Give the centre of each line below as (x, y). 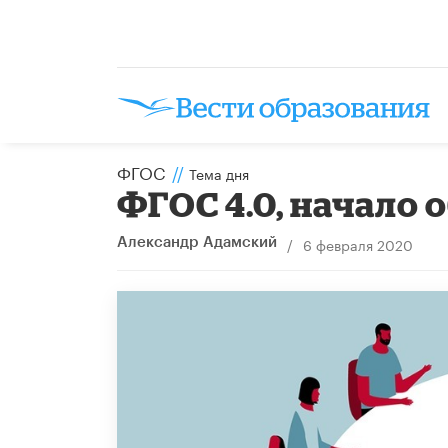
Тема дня (219, 172)
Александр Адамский (197, 242)
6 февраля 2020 (357, 243)
